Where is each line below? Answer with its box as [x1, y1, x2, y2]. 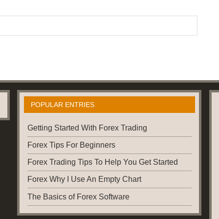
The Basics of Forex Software [27, 192, 130, 201]
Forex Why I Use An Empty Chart [27, 175, 141, 184]
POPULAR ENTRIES [30, 101, 94, 109]
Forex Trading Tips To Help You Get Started [27, 158, 178, 167]
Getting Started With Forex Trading [27, 123, 147, 132]
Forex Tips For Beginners [27, 141, 115, 150]
